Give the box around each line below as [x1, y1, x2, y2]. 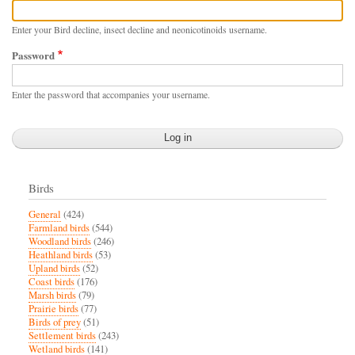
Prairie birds [29, 301, 78, 315]
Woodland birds [29, 234, 91, 248]
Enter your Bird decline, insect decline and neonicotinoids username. [12, 22, 267, 36]
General [29, 207, 61, 221]
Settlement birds [29, 328, 96, 342]
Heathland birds [29, 247, 93, 261]
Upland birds [29, 261, 80, 275]
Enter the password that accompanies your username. [12, 87, 210, 101]
